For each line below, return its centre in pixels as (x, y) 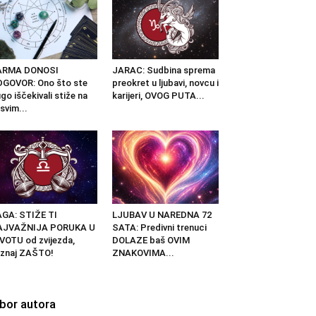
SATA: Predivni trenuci (159, 227)
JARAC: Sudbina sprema (163, 70)
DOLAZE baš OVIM (151, 240)
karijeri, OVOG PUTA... (158, 95)
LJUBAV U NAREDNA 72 (162, 214)
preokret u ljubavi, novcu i (165, 83)
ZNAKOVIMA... (143, 253)
